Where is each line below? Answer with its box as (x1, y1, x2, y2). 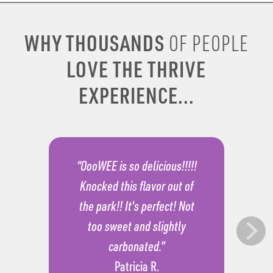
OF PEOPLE (168, 29, 249, 57)
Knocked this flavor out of (80, 177, 193, 194)
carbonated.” (108, 237, 165, 254)
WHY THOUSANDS (24, 29, 169, 57)
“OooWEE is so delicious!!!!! (76, 157, 197, 174)
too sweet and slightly (87, 217, 186, 234)
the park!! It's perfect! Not (79, 197, 194, 214)
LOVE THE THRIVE (66, 55, 207, 83)
